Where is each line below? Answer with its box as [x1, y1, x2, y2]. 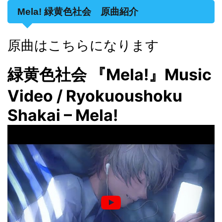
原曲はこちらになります [7, 37, 159, 54]
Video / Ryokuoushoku [7, 86, 182, 106]
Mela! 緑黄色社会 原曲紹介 [17, 6, 148, 17]
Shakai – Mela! [7, 106, 118, 125]
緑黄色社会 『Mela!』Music [7, 65, 212, 85]
